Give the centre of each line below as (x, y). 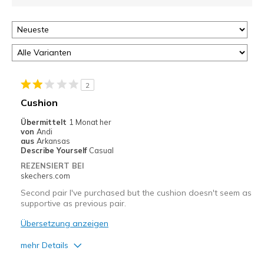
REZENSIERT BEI (52, 166)
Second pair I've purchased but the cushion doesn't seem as (136, 193)
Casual (101, 151)
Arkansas (53, 141)
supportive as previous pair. (73, 204)
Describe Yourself (55, 151)
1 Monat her (90, 122)
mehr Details (44, 245)
